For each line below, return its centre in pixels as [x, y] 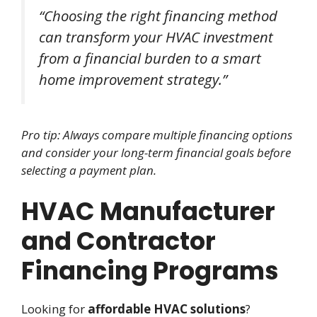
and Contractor [119, 241]
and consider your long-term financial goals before [156, 152]
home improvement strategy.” [133, 80]
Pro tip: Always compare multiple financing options [157, 134]
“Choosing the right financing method [158, 16]
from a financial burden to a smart [150, 58]
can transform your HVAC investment [156, 37]
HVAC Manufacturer [148, 212]
